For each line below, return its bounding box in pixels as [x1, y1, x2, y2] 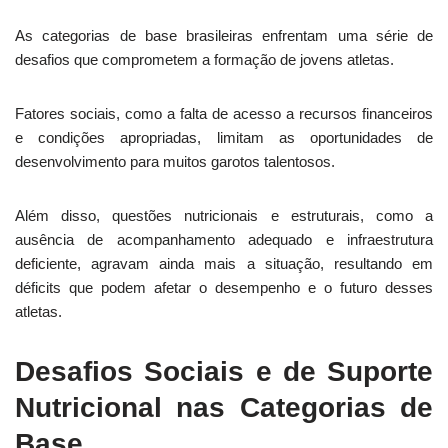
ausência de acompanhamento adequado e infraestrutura [15, 231, 433, 248]
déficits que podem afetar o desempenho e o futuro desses [15, 279, 433, 296]
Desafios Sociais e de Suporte [15, 356, 433, 387]
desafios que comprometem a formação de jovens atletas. [15, 51, 394, 68]
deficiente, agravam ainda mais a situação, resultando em [15, 255, 433, 272]
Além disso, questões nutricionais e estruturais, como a [15, 207, 433, 224]
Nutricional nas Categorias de [15, 392, 433, 423]
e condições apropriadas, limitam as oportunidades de [15, 129, 433, 146]
